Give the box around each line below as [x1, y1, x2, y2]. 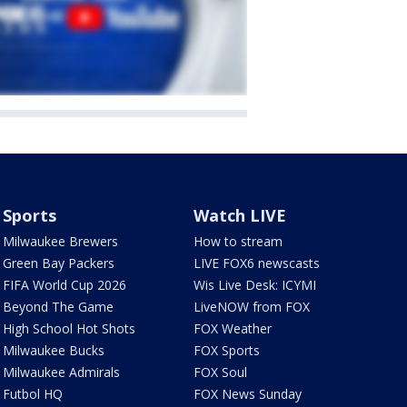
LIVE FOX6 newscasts [194, 253, 321, 272]
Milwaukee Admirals [2, 362, 120, 381]
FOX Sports [194, 341, 261, 359]
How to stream [194, 232, 283, 250]
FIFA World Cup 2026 [2, 275, 126, 293]
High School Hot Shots [2, 319, 135, 337]
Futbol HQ [2, 384, 63, 402]
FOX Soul [194, 362, 248, 381]
